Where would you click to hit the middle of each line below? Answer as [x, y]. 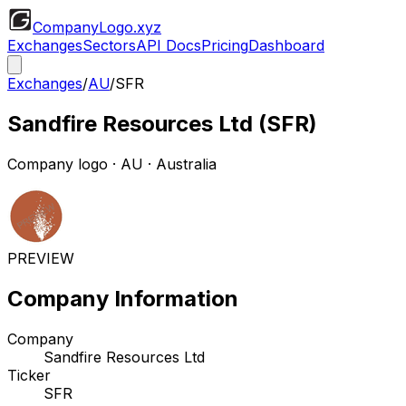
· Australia [180, 164]
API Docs [169, 45]
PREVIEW [41, 258]
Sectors [109, 45]
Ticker [29, 375]
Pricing [225, 45]
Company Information [123, 298]
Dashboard [286, 45]
